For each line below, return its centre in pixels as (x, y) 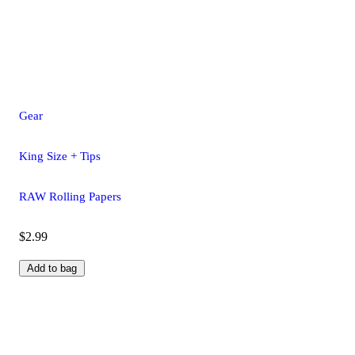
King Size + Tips (60, 156)
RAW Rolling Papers (70, 196)
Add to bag (52, 268)
